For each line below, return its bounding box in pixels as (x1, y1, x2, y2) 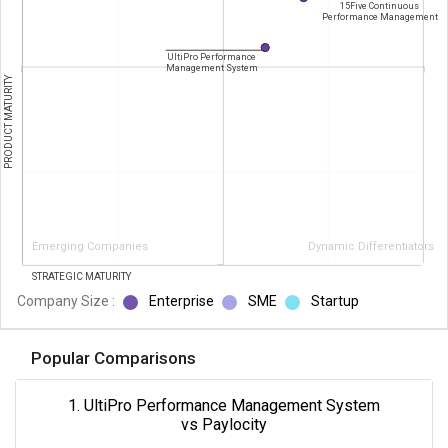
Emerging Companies (32, 239, 148, 253)
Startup (308, 292, 359, 309)
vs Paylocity (181, 414, 267, 434)
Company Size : (17, 292, 115, 309)
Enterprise (146, 292, 214, 309)
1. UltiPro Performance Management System (68, 395, 380, 415)
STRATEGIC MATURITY (32, 270, 132, 282)
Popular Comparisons (31, 347, 196, 368)
